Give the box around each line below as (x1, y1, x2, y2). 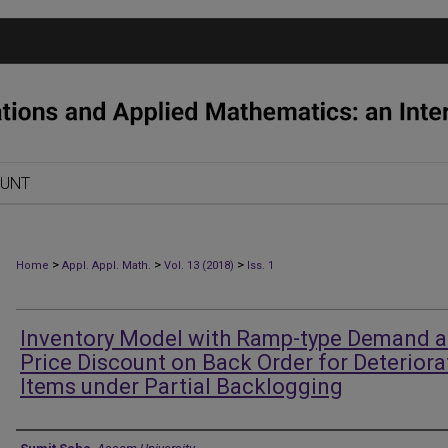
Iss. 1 (247, 259, 274, 272)
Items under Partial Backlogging (20, 374, 343, 399)
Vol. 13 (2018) (164, 259, 234, 272)
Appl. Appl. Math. (62, 259, 151, 272)
